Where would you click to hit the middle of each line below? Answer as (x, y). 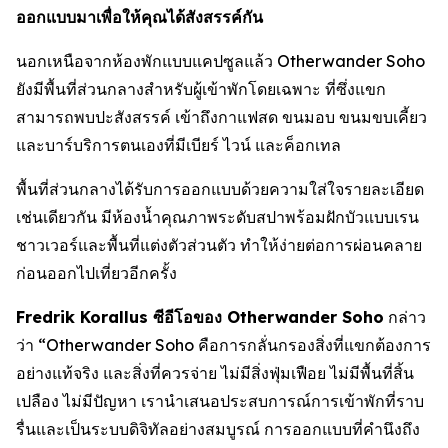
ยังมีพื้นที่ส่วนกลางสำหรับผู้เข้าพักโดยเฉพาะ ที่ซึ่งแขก (201, 88)
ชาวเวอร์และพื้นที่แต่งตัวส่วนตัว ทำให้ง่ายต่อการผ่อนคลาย (219, 244)
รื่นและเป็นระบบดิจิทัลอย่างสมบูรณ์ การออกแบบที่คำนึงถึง (218, 428)
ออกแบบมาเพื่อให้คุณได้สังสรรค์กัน (139, 16)
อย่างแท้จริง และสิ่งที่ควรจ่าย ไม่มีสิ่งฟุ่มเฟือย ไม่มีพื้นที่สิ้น (215, 372)
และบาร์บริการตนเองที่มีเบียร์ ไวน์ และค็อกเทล (178, 144)
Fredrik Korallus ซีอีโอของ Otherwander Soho (200, 316)
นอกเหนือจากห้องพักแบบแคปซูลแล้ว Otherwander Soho (220, 60)
